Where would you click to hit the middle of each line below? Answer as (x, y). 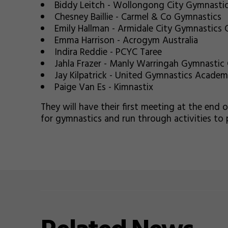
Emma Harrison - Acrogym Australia (126, 41)
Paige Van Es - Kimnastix (104, 88)
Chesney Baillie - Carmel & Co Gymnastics (138, 17)
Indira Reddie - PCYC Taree (108, 52)
